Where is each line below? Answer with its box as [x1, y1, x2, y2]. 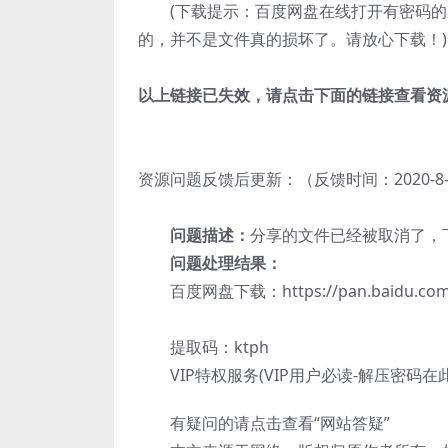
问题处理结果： [170, 252, 282, 274]
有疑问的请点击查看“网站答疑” [138, 412, 390, 434]
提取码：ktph [138, 336, 269, 358]
